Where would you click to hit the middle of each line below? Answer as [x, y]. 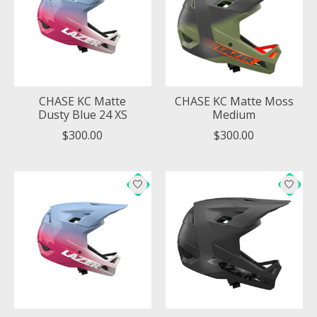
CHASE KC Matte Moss [234, 101]
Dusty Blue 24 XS [82, 114]
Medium [234, 114]
